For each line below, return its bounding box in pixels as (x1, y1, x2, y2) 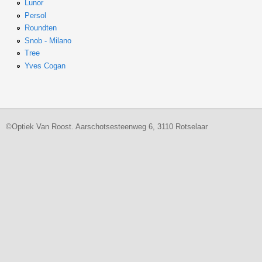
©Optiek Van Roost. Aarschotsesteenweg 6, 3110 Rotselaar (6, 122, 208, 131)
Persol (24, 11, 46, 20)
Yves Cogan (24, 61, 65, 70)
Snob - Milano (24, 36, 71, 45)
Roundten (24, 23, 57, 33)
